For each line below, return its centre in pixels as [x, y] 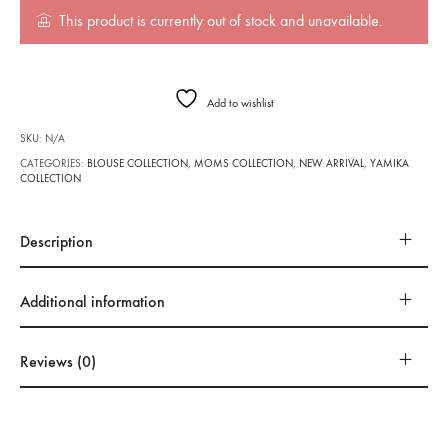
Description [57, 241]
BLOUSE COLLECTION [138, 163]
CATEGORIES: [54, 163]
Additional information [93, 301]
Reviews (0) [58, 361]
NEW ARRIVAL [332, 163]
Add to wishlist [240, 102]
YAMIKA [390, 163]
